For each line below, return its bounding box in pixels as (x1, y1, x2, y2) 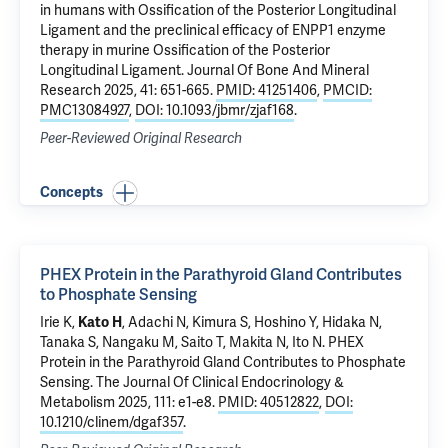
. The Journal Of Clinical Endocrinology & (90, 374, 344, 391)
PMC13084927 (40, 102, 129, 119)
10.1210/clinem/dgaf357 (40, 414, 183, 431)
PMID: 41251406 (216, 82, 317, 99)
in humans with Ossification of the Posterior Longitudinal (40, 2, 396, 19)
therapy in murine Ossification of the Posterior (40, 42, 330, 59)
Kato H (78, 314, 122, 331)
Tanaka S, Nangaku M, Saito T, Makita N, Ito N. (40, 334, 328, 351)
